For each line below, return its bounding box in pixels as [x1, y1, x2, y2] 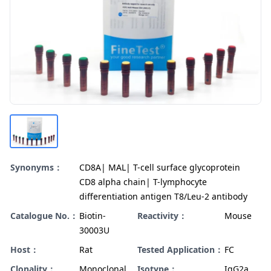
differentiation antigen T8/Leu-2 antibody [79, 191, 247, 203]
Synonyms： [10, 162, 62, 174]
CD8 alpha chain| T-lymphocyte [79, 176, 207, 188]
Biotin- [79, 210, 106, 222]
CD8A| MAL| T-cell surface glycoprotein [79, 162, 240, 174]
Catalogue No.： [10, 210, 78, 222]
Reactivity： [137, 210, 187, 222]
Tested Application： [137, 244, 223, 256]
